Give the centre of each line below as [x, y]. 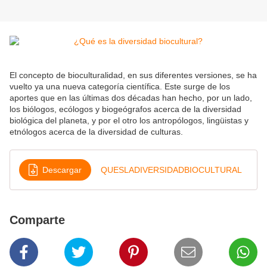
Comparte [37, 220]
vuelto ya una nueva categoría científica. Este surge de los [120, 87]
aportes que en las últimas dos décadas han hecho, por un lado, [131, 98]
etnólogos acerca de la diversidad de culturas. [96, 132]
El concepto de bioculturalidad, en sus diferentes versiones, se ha [133, 75]
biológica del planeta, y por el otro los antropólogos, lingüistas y [129, 121]
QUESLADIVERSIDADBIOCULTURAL [171, 170]
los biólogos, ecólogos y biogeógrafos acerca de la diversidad [125, 109]
